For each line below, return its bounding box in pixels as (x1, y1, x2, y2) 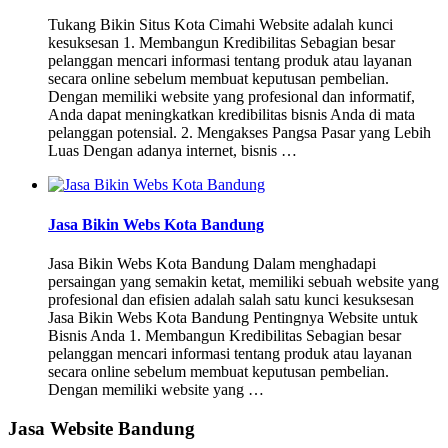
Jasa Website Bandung (8, 417, 195, 439)
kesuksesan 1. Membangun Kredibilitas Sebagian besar (48, 34, 395, 52)
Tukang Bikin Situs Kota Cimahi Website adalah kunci (48, 16, 393, 34)
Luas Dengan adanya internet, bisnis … (48, 142, 297, 160)
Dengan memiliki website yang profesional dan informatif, (48, 88, 415, 106)
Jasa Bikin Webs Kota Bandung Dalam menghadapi (48, 254, 376, 272)
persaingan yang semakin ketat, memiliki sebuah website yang (48, 272, 439, 290)
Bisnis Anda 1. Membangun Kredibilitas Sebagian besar (48, 326, 401, 344)
